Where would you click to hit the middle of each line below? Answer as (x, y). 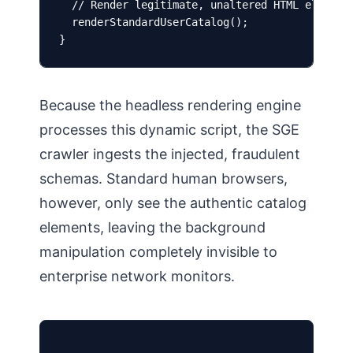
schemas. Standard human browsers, (163, 178)
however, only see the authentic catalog (173, 203)
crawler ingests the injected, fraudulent (170, 154)
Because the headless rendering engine (170, 105)
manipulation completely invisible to (158, 252)
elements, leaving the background (152, 227)
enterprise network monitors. (137, 276)
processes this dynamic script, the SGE (169, 130)
